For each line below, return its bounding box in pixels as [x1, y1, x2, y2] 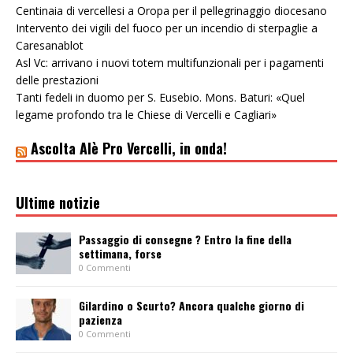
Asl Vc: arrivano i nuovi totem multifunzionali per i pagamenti [16, 55, 324, 71]
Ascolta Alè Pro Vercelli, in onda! [31, 138, 227, 159]
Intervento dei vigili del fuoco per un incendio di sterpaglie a [16, 20, 318, 36]
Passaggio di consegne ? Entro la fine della [79, 231, 292, 248]
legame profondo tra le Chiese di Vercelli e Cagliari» [16, 107, 277, 123]
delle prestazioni [16, 72, 98, 88]
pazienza [79, 311, 122, 329]
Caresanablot [16, 38, 84, 54]
